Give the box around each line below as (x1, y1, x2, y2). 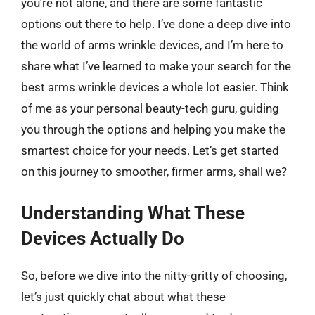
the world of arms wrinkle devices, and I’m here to (21, 38, 283, 52)
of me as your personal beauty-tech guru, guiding (21, 101, 279, 115)
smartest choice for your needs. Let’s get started (21, 143, 279, 157)
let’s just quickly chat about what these (21, 289, 226, 304)
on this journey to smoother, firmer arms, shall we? (21, 165, 287, 179)
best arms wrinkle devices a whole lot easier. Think (21, 80, 289, 94)
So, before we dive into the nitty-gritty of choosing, (21, 268, 287, 283)
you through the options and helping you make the (21, 122, 285, 136)
